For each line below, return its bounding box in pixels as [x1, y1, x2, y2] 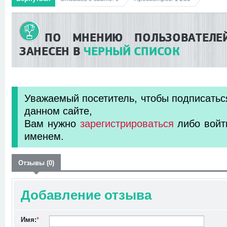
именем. [24, 130, 64, 142]
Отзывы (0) [18, 159, 54, 167]
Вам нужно [24, 117, 80, 129]
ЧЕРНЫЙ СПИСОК [84, 44, 180, 58]
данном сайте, [24, 104, 92, 117]
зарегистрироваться [80, 117, 174, 129]
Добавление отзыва [21, 187, 152, 203]
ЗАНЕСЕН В [19, 44, 81, 58]
